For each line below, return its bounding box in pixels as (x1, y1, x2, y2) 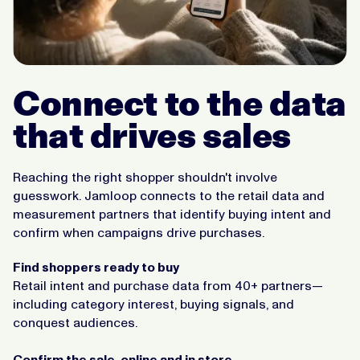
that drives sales (13, 114, 291, 156)
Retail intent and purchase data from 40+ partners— (13, 277, 323, 293)
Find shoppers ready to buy (13, 259, 179, 275)
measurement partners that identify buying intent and (13, 206, 331, 222)
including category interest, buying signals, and (13, 296, 294, 312)
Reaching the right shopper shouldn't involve (13, 169, 277, 185)
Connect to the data (13, 82, 347, 124)
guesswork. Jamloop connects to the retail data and (13, 187, 325, 203)
